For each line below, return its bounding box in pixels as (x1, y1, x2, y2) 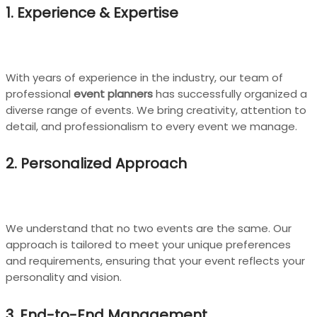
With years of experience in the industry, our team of (6, 69, 283, 85)
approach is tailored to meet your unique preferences (6, 236, 291, 252)
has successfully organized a (153, 86, 307, 101)
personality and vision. (6, 269, 122, 284)
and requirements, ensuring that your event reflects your (6, 253, 305, 268)
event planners (74, 86, 153, 101)
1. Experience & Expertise (6, 3, 178, 23)
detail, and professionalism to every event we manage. (6, 118, 297, 134)
